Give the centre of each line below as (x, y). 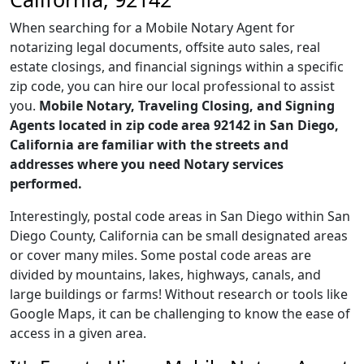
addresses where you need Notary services (147, 164)
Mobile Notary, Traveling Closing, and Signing (187, 106)
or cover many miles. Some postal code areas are (160, 255)
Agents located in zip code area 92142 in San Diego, (174, 125)
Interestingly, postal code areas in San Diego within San (180, 216)
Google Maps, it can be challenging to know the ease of (180, 314)
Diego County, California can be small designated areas (179, 236)
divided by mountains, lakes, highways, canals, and (165, 275)
